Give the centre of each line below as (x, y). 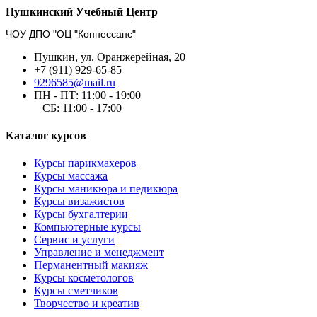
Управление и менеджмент (99, 253)
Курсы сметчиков (76, 291)
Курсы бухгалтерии (81, 214)
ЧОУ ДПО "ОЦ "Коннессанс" (71, 34)
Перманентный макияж (91, 265)
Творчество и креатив (87, 304)
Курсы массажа (71, 176)
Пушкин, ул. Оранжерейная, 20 (110, 57)
